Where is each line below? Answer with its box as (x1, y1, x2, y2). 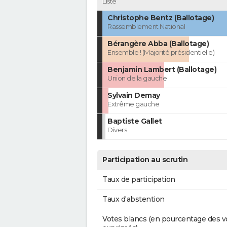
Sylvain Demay (107, 91, 160, 100)
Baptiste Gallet (107, 117, 162, 126)
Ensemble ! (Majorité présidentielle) (107, 48, 214, 57)
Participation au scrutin (102, 155, 187, 165)
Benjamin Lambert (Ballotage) (107, 65, 216, 74)
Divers (107, 126, 127, 134)
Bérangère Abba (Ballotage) (107, 39, 209, 49)
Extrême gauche (107, 100, 159, 108)
